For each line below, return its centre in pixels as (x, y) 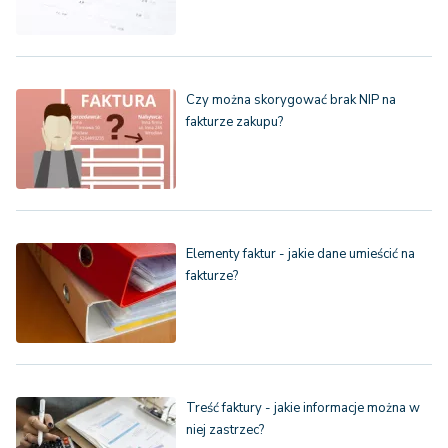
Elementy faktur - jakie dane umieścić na (300, 254)
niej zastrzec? (225, 430)
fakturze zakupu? (234, 122)
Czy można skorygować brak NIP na (291, 100)
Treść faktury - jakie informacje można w (303, 408)
